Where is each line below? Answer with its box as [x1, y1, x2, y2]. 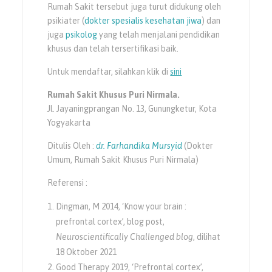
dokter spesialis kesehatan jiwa [84, 15, 202, 25]
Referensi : [47, 177, 88, 188]
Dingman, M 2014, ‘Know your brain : [56, 201, 187, 211]
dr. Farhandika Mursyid [96, 140, 183, 151]
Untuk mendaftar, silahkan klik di [47, 66, 171, 76]
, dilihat [193, 231, 221, 242]
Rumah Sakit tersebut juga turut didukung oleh [47, 1, 222, 12]
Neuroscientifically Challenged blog [56, 231, 194, 242]
